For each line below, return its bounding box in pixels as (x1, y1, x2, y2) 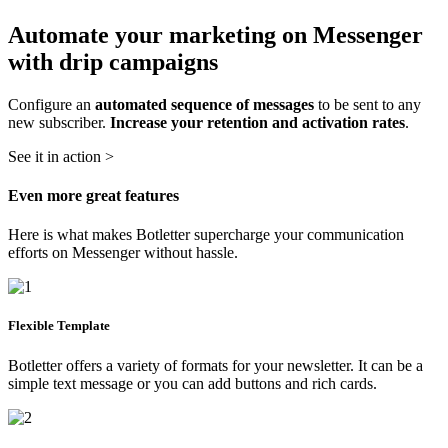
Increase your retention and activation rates (110, 113, 405, 131)
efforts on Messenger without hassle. (8, 244, 238, 262)
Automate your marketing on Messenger (8, 21, 423, 48)
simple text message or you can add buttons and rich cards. (8, 374, 377, 392)
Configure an (8, 95, 95, 113)
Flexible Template (8, 318, 110, 334)
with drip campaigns (8, 48, 218, 75)
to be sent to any (314, 95, 421, 113)
